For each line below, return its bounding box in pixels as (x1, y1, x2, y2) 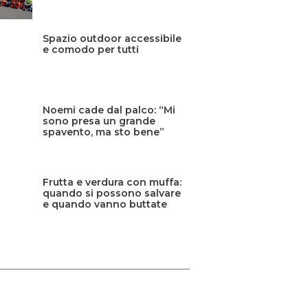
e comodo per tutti (43, 43, 140, 56)
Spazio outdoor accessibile (43, 32, 182, 45)
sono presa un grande (43, 115, 156, 128)
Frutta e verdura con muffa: (43, 175, 182, 188)
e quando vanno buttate (43, 197, 168, 210)
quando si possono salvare (43, 186, 181, 199)
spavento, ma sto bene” (43, 126, 165, 139)
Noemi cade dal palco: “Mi (43, 104, 176, 117)
